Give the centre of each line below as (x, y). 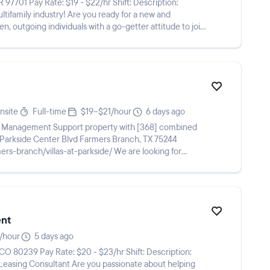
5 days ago (54, 237)
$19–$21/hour (106, 112)
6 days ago (165, 112)
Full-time (49, 112)
